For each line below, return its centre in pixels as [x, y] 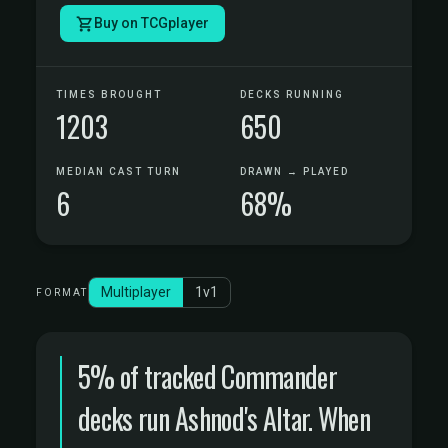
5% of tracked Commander [207, 376]
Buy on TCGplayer [151, 23]
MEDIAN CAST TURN [118, 171]
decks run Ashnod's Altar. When [224, 418]
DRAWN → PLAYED [294, 171]
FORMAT [62, 292]
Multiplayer [136, 292]
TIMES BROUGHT [109, 94]
